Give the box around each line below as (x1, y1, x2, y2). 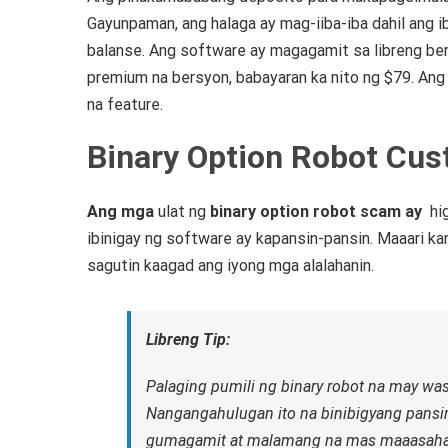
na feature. (87, 94, 163, 114)
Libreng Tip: (146, 329, 230, 349)
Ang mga (87, 201, 154, 221)
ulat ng (154, 201, 210, 221)
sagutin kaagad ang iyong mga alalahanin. (87, 255, 374, 275)
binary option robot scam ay (210, 201, 426, 221)
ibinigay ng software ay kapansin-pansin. (87, 228, 377, 248)
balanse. (87, 40, 149, 60)
